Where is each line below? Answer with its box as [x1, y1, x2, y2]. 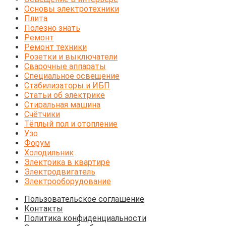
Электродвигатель [24, 166, 95, 177]
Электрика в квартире [24, 157, 110, 167]
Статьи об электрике [24, 90, 105, 100]
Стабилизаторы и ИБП [24, 80, 110, 90]
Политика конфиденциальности [24, 213, 146, 223]
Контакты [24, 203, 63, 213]
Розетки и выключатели [24, 51, 118, 62]
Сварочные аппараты [24, 61, 106, 71]
